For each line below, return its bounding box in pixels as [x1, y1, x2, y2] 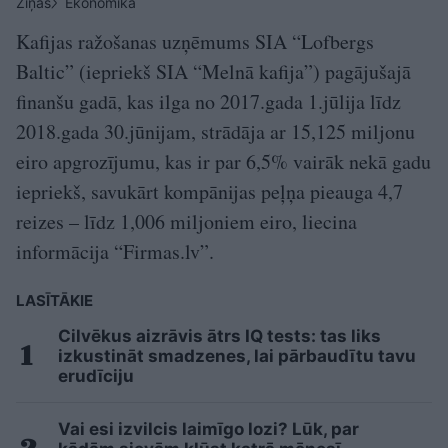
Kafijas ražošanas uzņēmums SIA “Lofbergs [16, 28, 374, 55]
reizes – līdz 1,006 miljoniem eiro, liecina [16, 208, 357, 235]
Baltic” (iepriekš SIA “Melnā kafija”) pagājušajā [16, 58, 411, 85]
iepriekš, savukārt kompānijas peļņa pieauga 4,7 [16, 178, 403, 205]
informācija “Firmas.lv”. [16, 238, 214, 265]
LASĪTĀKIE [16, 291, 93, 310]
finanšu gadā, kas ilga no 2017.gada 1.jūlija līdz [16, 88, 401, 115]
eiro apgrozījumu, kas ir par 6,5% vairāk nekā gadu [16, 148, 431, 175]
